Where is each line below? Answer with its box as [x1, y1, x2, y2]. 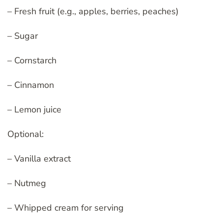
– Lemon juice [7, 104, 61, 116]
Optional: [7, 128, 44, 140]
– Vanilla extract [7, 153, 71, 165]
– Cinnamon [7, 79, 54, 91]
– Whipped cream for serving [7, 202, 124, 214]
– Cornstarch [7, 55, 56, 67]
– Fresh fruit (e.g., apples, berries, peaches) [7, 5, 179, 18]
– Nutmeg [7, 177, 46, 190]
